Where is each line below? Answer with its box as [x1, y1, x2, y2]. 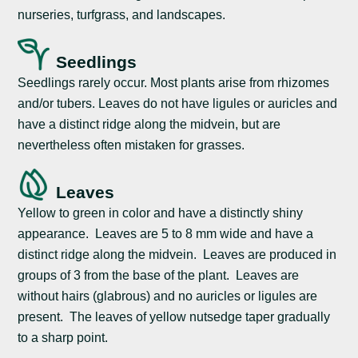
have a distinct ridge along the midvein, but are [18, 117, 281, 131]
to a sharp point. [18, 331, 109, 345]
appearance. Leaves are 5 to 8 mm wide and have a [18, 227, 314, 241]
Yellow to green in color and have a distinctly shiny [18, 206, 304, 221]
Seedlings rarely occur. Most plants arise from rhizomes [18, 76, 330, 89]
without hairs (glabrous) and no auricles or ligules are [18, 289, 318, 304]
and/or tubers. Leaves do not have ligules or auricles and [18, 97, 338, 110]
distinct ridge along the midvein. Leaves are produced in [18, 248, 337, 262]
